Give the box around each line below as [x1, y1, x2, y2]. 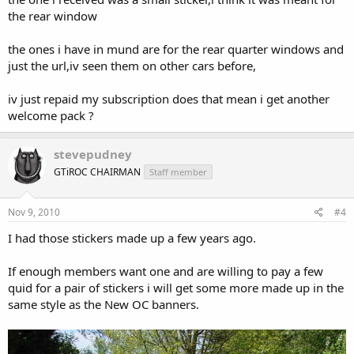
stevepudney [54, 145, 132, 162]
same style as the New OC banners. [8, 296, 199, 312]
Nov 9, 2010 [8, 205, 60, 219]
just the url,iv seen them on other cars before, [8, 57, 256, 73]
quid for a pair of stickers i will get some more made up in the [8, 280, 344, 296]
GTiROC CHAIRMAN [54, 164, 141, 179]
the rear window [8, 7, 97, 24]
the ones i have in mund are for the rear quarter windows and [8, 40, 344, 57]
